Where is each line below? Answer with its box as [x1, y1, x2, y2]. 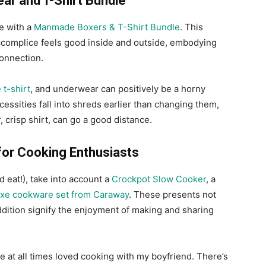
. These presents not [129, 189, 216, 201]
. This [180, 21, 203, 33]
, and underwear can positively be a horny [30, 83, 205, 95]
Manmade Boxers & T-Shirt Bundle [34, 21, 180, 33]
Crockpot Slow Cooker [112, 173, 206, 185]
